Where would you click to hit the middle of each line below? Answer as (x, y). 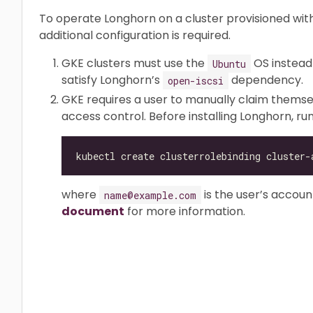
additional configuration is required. (135, 35)
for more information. (185, 211)
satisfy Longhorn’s (112, 80)
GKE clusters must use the (134, 63)
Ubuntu (229, 63)
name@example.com (150, 195)
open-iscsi (196, 80)
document (93, 211)
